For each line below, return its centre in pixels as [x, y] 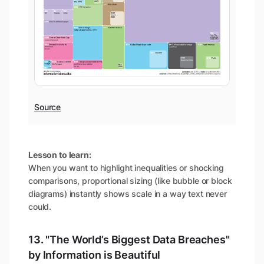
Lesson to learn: [60, 154]
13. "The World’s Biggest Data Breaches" [129, 239]
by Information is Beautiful [95, 255]
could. [40, 206]
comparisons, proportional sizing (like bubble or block [130, 180]
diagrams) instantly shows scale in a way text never [128, 193]
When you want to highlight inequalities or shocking [126, 167]
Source [48, 107]
